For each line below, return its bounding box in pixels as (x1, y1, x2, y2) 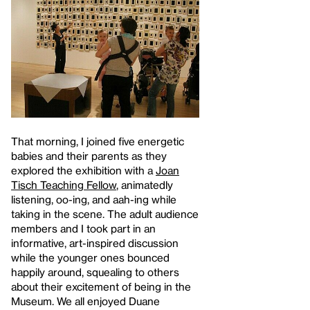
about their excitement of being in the (11, 280, 191, 293)
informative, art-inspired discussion (11, 236, 179, 249)
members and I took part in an (11, 221, 156, 235)
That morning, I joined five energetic (11, 134, 184, 147)
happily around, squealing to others (11, 265, 179, 278)
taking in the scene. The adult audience (11, 207, 199, 220)
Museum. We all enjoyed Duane (11, 294, 160, 307)
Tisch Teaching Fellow (11, 178, 116, 191)
